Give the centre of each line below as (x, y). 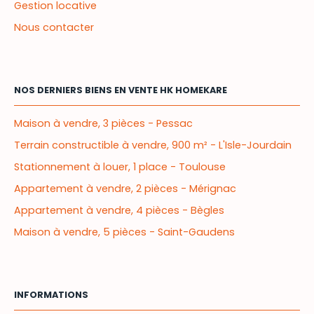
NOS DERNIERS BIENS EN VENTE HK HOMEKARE (121, 90)
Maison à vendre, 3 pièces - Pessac (103, 123)
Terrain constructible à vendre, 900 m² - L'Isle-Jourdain (153, 145)
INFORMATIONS (51, 294)
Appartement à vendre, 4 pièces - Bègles (119, 210)
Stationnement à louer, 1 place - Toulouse (120, 166)
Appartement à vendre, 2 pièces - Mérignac (125, 188)
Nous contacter (54, 27)
